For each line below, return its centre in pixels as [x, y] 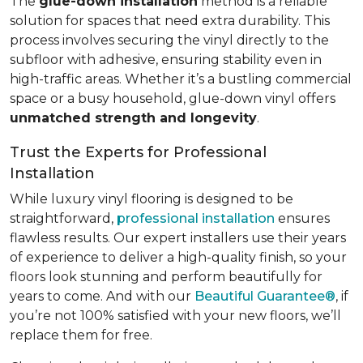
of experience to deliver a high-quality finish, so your [178, 258]
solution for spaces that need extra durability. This [170, 21]
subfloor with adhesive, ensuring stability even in [166, 60]
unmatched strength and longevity [133, 118]
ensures [302, 219]
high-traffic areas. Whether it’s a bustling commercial [181, 79]
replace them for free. [81, 335]
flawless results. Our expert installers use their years [178, 238]
